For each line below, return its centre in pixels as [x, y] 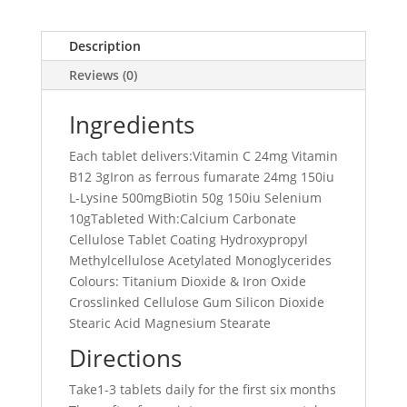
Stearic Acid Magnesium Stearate [169, 323]
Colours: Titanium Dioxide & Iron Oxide [187, 281]
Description [104, 46]
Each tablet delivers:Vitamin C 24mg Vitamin [203, 156]
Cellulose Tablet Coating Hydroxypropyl [188, 239]
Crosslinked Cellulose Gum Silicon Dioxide [196, 302]
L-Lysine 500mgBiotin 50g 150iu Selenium [195, 198]
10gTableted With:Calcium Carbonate [182, 218]
